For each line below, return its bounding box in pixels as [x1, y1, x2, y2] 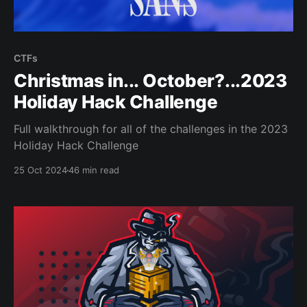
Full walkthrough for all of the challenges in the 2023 [14, 122, 288, 136]
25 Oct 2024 [14, 164, 67, 176]
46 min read [69, 164, 119, 176]
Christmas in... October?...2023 [14, 70, 287, 92]
